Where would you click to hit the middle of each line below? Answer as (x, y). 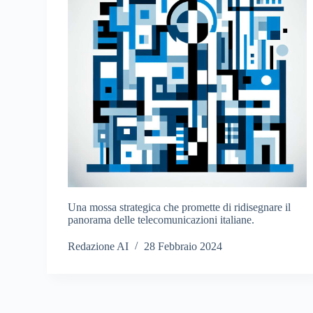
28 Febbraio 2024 (183, 247)
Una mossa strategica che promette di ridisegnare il (180, 208)
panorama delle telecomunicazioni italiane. (161, 220)
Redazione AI (99, 247)
